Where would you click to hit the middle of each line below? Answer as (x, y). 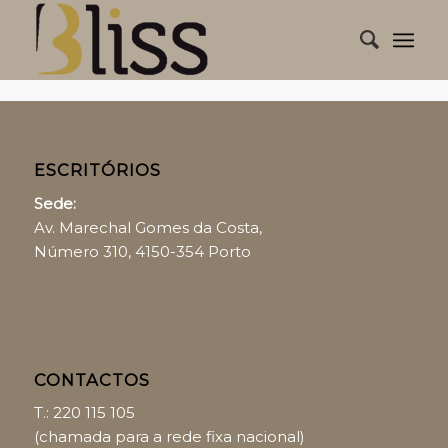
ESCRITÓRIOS (97, 170)
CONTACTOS (91, 379)
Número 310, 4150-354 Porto (142, 251)
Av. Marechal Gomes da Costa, (147, 227)
